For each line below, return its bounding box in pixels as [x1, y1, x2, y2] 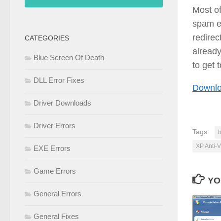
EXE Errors [34, 144, 71, 153]
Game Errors [34, 167, 76, 176]
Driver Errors [34, 121, 75, 130]
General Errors [34, 189, 81, 198]
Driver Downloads [34, 99, 91, 108]
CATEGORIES [25, 34, 69, 42]
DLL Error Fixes [34, 76, 84, 85]
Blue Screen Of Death [34, 53, 104, 62]
